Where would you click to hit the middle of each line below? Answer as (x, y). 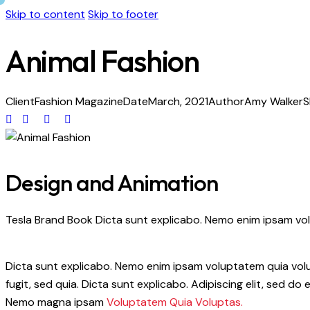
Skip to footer (123, 14)
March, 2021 (178, 101)
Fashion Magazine (79, 101)
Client (20, 101)
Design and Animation (112, 183)
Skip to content (45, 14)
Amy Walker (274, 101)
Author (226, 101)
